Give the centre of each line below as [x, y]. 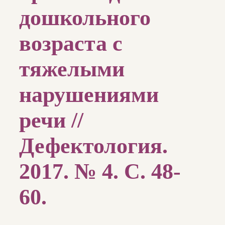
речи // [51, 121]
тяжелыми [72, 69]
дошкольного [85, 18]
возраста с [71, 44]
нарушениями [89, 95]
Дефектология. [93, 146]
